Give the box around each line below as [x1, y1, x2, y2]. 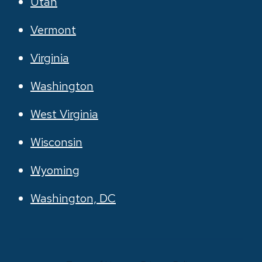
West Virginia [30, 106, 98, 122]
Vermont [30, 22, 76, 37]
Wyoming [30, 163, 80, 178]
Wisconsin [30, 135, 82, 150]
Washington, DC [30, 191, 116, 206]
